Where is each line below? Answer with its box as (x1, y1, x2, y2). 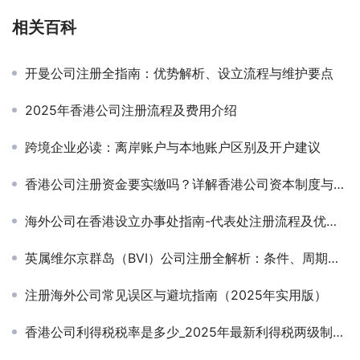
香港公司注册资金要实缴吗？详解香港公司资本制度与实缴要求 (25, 175, 333, 192)
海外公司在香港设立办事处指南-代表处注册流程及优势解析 (25, 212, 326, 229)
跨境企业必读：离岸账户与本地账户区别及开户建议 (25, 138, 321, 155)
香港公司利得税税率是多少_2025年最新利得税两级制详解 (25, 323, 333, 340)
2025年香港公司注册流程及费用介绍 (25, 101, 237, 118)
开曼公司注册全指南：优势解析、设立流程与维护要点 (25, 64, 333, 81)
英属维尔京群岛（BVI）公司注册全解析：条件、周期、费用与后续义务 (25, 249, 328, 266)
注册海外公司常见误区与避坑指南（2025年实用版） (25, 286, 327, 303)
